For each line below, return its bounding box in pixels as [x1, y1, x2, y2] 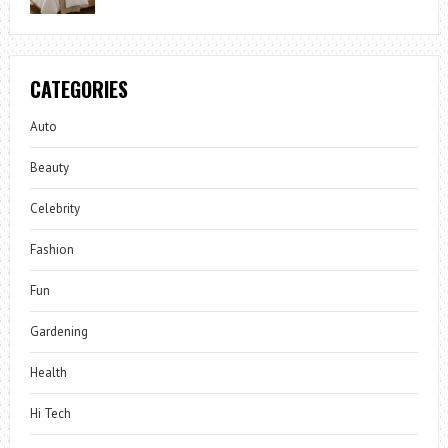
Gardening [29, 323, 88, 341]
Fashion [29, 241, 74, 259]
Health [29, 364, 67, 382]
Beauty [29, 159, 69, 177]
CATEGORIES [29, 74, 128, 105]
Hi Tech [29, 405, 71, 423]
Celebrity [29, 200, 80, 218]
